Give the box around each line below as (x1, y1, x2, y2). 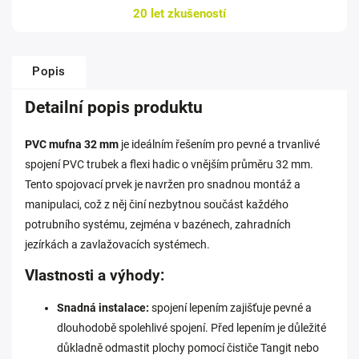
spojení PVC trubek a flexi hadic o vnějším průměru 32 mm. (25, 158, 313, 171)
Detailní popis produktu (25, 98, 203, 117)
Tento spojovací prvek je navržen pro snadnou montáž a (25, 178, 301, 191)
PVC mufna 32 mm (25, 138, 119, 151)
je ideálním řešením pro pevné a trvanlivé (119, 138, 320, 151)
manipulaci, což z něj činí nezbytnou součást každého (25, 198, 288, 211)
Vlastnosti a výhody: (25, 267, 164, 284)
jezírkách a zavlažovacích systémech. (25, 238, 210, 251)
